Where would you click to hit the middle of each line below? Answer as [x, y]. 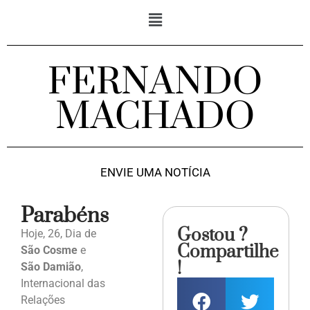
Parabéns [65, 216]
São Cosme [51, 250]
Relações [43, 300]
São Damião [51, 267]
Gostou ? [213, 236]
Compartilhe [228, 253]
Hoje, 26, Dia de [58, 234]
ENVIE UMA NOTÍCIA [155, 173]
